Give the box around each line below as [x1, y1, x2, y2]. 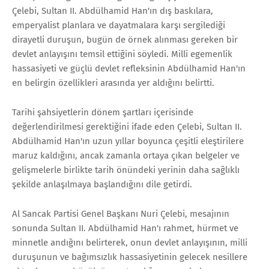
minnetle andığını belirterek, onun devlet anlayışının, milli [12, 237, 247, 248]
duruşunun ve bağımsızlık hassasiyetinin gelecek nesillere [12, 251, 247, 262]
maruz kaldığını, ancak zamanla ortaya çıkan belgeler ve [12, 150, 240, 161]
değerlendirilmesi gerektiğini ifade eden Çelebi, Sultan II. [12, 121, 242, 132]
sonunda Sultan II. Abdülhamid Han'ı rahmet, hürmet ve [12, 222, 238, 234]
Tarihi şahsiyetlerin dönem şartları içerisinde [12, 106, 193, 118]
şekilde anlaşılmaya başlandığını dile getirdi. [12, 178, 192, 190]
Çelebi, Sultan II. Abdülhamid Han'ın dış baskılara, [12, 5, 213, 16]
